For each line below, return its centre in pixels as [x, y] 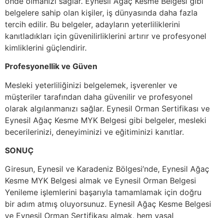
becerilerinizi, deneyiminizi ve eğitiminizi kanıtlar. [94, 132]
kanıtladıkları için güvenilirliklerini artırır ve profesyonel [106, 36]
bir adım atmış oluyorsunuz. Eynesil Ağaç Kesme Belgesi [108, 204]
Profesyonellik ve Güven [51, 66]
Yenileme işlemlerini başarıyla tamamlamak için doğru [103, 192]
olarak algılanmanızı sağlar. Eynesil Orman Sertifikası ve [107, 108]
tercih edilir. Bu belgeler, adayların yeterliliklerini [92, 24]
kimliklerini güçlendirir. [46, 47]
